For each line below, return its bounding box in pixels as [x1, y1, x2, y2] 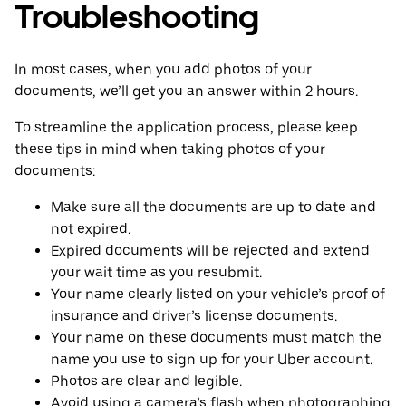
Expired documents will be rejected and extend [51, 242, 370, 260]
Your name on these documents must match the [51, 329, 382, 347]
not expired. [51, 220, 130, 238]
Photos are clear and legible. [51, 372, 242, 391]
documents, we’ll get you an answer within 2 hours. [14, 82, 358, 101]
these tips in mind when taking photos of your [14, 140, 325, 159]
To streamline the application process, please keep [14, 119, 358, 137]
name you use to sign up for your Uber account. [51, 351, 372, 369]
